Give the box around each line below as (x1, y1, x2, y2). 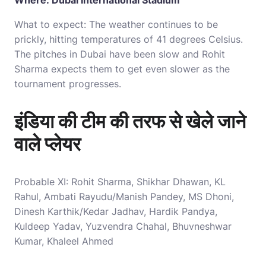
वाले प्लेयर (14, 132, 81, 156)
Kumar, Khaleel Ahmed (14, 235, 113, 247)
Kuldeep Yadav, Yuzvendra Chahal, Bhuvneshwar (14, 220, 232, 232)
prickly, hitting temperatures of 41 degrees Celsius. (14, 33, 243, 45)
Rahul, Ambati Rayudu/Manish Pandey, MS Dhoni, (14, 191, 234, 202)
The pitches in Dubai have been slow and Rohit (14, 48, 225, 60)
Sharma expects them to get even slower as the (14, 63, 230, 75)
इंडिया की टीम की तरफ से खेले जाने (14, 110, 246, 133)
